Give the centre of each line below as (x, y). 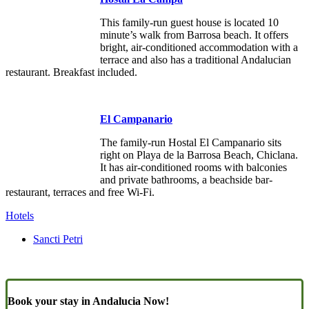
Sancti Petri (58, 239)
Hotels (20, 215)
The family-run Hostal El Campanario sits (191, 142)
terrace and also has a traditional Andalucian (196, 59)
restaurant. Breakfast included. (71, 72)
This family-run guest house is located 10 (189, 22)
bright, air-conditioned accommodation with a (199, 47)
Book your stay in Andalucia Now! (88, 301)
